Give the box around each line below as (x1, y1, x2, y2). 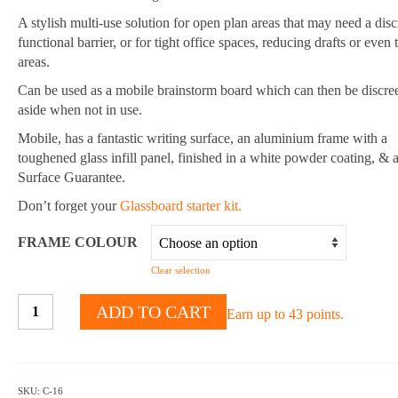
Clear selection (150, 265, 211, 276)
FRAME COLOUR (17, 235, 138, 251)
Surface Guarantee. (17, 170, 125, 186)
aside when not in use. (17, 102, 142, 118)
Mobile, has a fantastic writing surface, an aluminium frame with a (17, 131, 387, 147)
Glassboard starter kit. (119, 198, 245, 214)
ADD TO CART (95, 302, 211, 322)
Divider (16, 373, 62, 389)
